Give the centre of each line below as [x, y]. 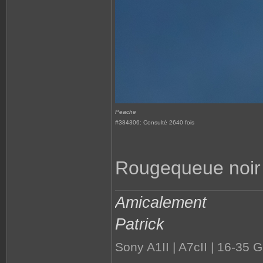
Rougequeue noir [188, 168]
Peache [126, 112]
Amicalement [161, 202]
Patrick [140, 224]
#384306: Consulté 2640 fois [155, 122]
